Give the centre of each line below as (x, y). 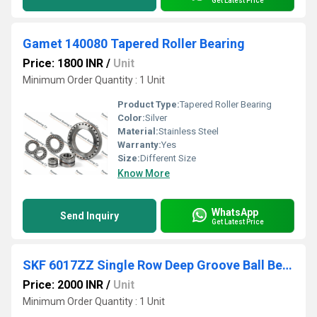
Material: (138, 131)
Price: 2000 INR (63, 285)
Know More (144, 173)
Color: (131, 118)
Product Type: (149, 104)
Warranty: (139, 145)
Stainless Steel (189, 131)
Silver (156, 118)
